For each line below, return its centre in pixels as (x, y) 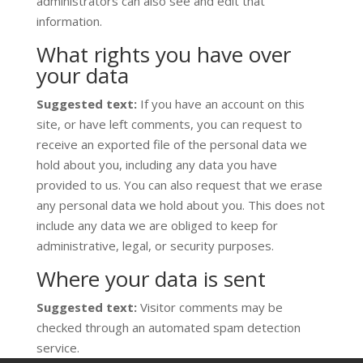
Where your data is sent (151, 279)
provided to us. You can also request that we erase (179, 185)
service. (58, 348)
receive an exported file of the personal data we (171, 144)
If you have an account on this (222, 104)
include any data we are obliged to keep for (157, 225)
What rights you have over (163, 54)
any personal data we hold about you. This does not (180, 205)
